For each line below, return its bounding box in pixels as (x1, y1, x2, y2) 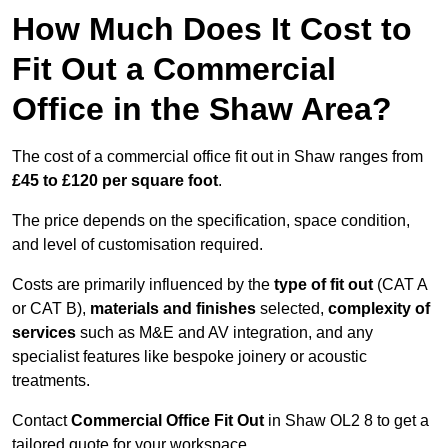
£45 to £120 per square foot (12, 172, 218, 190)
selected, (256, 300, 328, 318)
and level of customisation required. (12, 236, 263, 254)
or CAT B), (12, 300, 90, 318)
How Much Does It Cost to (12, 11, 412, 48)
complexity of (328, 300, 430, 318)
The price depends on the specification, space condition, (12, 212, 410, 230)
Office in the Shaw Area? (12, 91, 392, 128)
